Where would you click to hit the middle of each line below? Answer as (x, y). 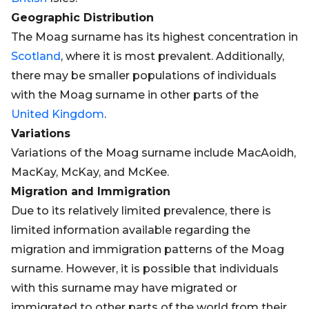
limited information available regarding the (131, 230)
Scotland (36, 56)
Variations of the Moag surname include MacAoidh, (153, 153)
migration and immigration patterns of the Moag (148, 249)
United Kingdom (58, 114)
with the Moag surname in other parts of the (135, 95)
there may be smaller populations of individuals (144, 76)
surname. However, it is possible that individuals (145, 269)
